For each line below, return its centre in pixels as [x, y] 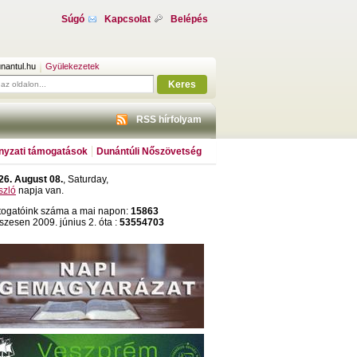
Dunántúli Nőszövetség [149, 151]
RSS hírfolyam [169, 120]
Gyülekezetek [73, 66]
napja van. [40, 190]
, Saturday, [86, 179]
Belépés [189, 19]
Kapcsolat [127, 19]
